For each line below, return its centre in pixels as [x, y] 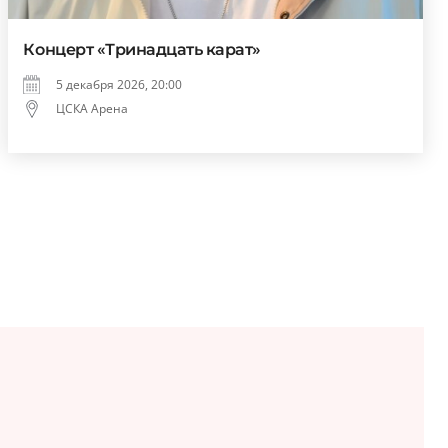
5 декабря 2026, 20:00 [119, 85]
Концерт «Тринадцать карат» [142, 50]
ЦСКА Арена [92, 109]
